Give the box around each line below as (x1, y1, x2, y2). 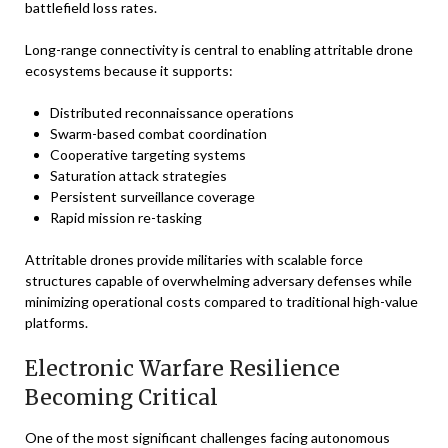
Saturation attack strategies (50, 167, 227, 184)
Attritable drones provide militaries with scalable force (25, 251, 363, 268)
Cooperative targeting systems (50, 146, 246, 163)
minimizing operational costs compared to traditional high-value (25, 293, 418, 310)
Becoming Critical (25, 384, 218, 411)
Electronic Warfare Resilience (25, 355, 340, 382)
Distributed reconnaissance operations (50, 104, 294, 121)
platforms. (25, 314, 88, 331)
